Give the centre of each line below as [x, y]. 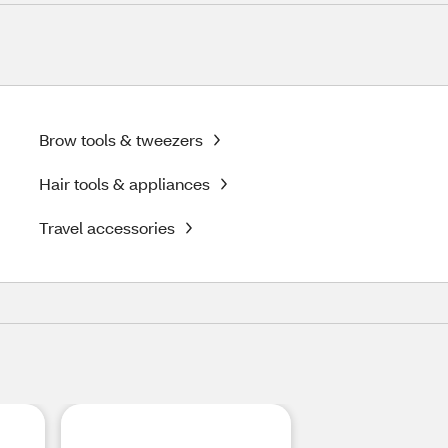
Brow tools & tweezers [121, 139]
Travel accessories [107, 227]
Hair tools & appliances [125, 183]
